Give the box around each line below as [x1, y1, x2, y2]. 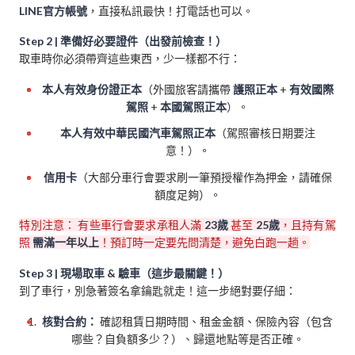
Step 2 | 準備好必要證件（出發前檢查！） [19, 34, 227, 48]
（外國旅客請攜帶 [141, 82, 233, 97]
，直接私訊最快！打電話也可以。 [87, 3, 254, 17]
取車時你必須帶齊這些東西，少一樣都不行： [19, 52, 242, 66]
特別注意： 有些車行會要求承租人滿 [19, 218, 204, 232]
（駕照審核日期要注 [215, 126, 315, 140]
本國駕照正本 [160, 100, 227, 114]
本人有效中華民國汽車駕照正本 [59, 126, 216, 140]
